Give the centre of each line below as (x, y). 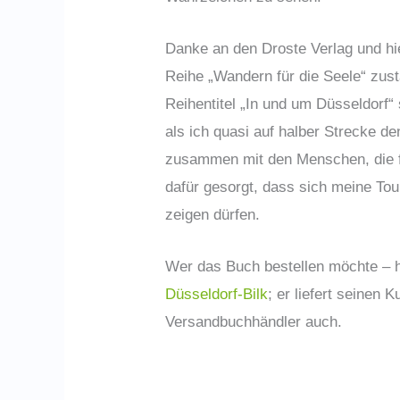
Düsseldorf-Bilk (217, 295)
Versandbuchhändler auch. (254, 322)
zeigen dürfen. (213, 215)
